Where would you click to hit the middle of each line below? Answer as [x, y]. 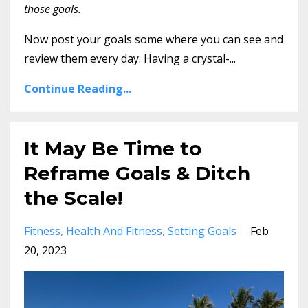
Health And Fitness [114, 231]
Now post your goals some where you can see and [154, 39]
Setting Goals [202, 231]
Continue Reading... [78, 88]
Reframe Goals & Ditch [137, 173]
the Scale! [73, 198]
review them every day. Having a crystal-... [130, 58]
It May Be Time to [113, 148]
